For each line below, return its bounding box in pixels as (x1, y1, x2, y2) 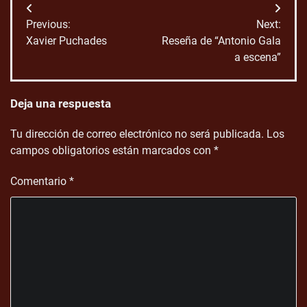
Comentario (10, 175, 69, 188)
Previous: (26, 18, 71, 32)
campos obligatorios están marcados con (10, 144, 214, 158)
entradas (25, 51, 90, 71)
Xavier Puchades (26, 34, 107, 48)
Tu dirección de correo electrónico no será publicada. (10, 127, 264, 141)
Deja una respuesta (10, 97, 111, 111)
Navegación (25, 2, 113, 22)
